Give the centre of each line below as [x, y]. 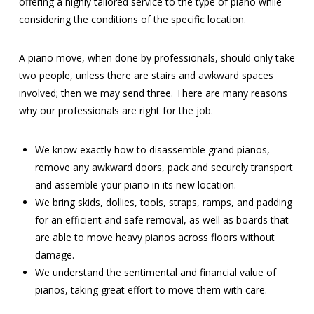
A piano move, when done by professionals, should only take [157, 58]
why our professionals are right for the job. [116, 111]
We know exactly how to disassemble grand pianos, [153, 149]
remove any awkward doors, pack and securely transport [164, 167]
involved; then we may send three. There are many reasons [153, 93]
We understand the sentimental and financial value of [156, 272]
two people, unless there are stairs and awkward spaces [146, 76]
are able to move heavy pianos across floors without [155, 237]
